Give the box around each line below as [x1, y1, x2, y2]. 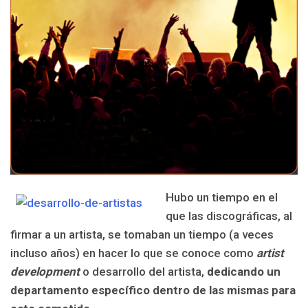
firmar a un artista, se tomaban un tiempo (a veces [10, 227, 274, 241]
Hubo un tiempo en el [165, 190, 278, 204]
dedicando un [207, 264, 280, 278]
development [10, 264, 80, 278]
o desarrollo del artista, [82, 264, 207, 278]
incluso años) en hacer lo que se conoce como [10, 245, 256, 260]
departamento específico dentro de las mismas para [10, 283, 296, 297]
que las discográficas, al [165, 208, 292, 223]
